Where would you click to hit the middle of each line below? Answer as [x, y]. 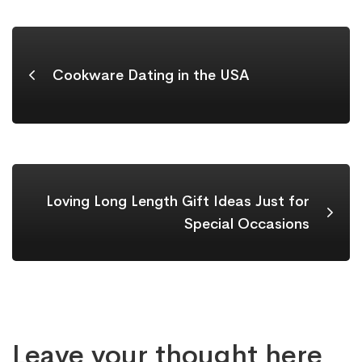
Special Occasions [247, 223]
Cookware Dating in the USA [151, 75]
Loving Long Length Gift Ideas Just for [178, 201]
